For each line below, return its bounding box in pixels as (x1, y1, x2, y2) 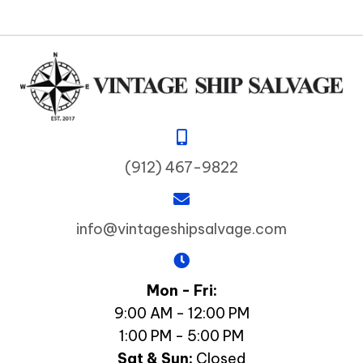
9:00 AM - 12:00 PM (113, 304, 250, 323)
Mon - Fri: (146, 281, 217, 301)
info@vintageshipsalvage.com (76, 220, 287, 239)
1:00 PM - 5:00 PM (119, 327, 244, 346)
